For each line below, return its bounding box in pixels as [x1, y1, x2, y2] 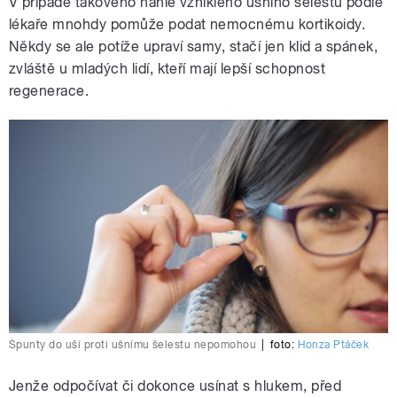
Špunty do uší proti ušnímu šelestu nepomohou [9, 338, 257, 351]
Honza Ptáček [297, 338, 370, 351]
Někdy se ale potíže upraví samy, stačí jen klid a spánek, [9, 38, 378, 56]
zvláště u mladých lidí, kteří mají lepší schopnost [9, 60, 326, 78]
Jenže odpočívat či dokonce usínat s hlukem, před [9, 377, 342, 394]
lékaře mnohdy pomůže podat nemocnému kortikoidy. [9, 16, 366, 34]
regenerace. [9, 82, 90, 100]
